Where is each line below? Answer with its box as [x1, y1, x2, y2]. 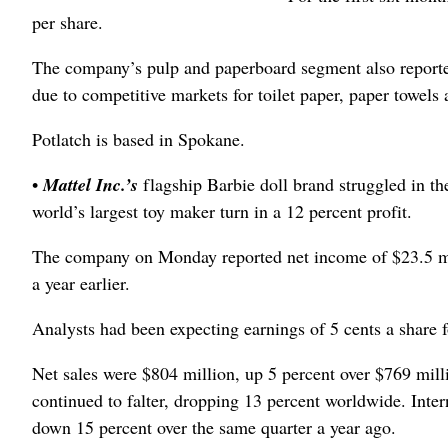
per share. [32, 10, 103, 34]
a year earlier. [32, 271, 130, 295]
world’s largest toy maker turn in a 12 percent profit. [32, 199, 412, 223]
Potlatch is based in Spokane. [32, 127, 245, 151]
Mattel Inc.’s [43, 172, 143, 197]
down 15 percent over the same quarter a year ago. [32, 415, 396, 439]
